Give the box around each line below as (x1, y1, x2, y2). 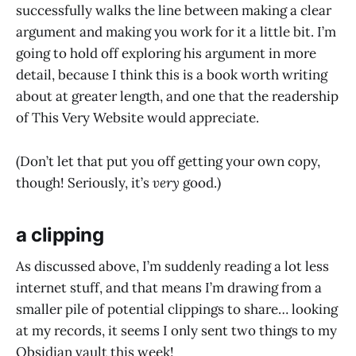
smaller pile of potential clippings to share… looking (16, 300, 338, 319)
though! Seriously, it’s (16, 173, 153, 192)
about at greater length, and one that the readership (16, 87, 339, 106)
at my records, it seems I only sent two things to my (16, 322, 337, 340)
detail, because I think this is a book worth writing (16, 66, 327, 84)
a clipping (16, 222, 104, 246)
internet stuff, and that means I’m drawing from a (16, 279, 322, 297)
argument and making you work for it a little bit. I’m (16, 23, 336, 41)
